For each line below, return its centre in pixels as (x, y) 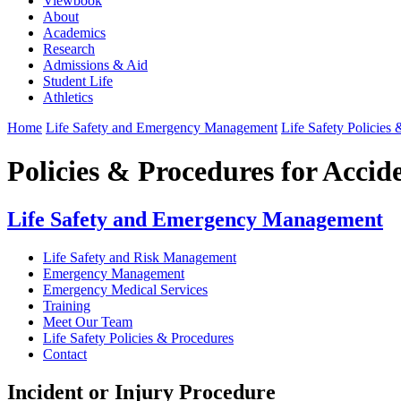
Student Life (78, 81)
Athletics (68, 97)
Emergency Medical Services (125, 289)
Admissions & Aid (95, 64)
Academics (74, 32)
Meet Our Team (88, 321)
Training (67, 305)
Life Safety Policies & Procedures (138, 337)
